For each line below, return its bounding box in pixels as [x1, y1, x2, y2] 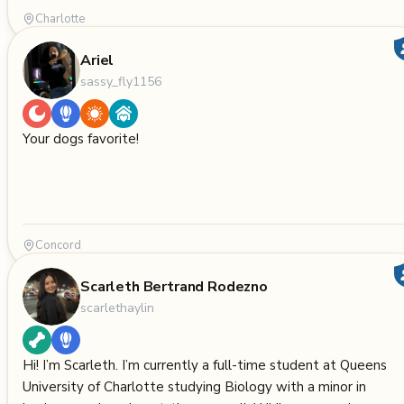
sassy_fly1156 [80, 72, 161, 90]
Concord [35, 237, 81, 253]
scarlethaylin [80, 298, 154, 317]
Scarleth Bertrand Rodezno [80, 276, 268, 297]
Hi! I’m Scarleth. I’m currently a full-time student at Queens [23, 356, 387, 374]
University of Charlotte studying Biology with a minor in [23, 378, 366, 396]
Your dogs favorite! [23, 130, 139, 148]
